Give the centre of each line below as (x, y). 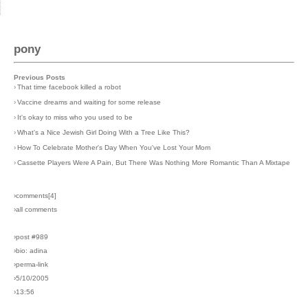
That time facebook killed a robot (69, 87)
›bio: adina (31, 250)
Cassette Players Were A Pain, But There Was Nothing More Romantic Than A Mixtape (154, 162)
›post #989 (31, 236)
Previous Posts (40, 77)
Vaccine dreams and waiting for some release (89, 102)
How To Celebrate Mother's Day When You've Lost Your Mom (114, 147)
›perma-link (31, 264)
